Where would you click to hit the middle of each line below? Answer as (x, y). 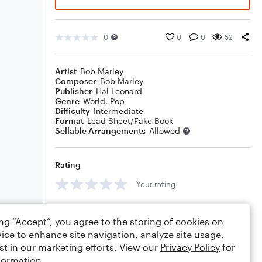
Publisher (74, 91)
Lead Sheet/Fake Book (130, 121)
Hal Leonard (119, 91)
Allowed (165, 131)
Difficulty (73, 111)
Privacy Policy (190, 247)
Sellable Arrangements (100, 131)
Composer (76, 81)
